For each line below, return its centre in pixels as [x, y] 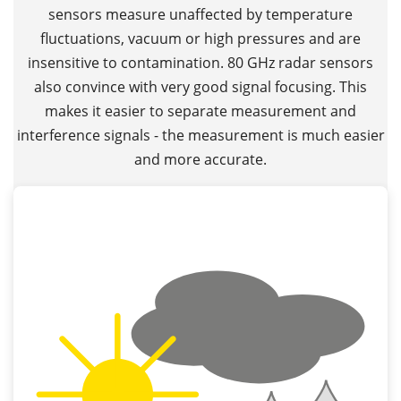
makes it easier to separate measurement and [200, 111]
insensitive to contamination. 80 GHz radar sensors [200, 62]
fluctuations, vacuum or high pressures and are [200, 38]
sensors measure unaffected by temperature [200, 14]
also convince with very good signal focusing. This [200, 86]
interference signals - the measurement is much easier [200, 135]
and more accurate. [200, 159]
